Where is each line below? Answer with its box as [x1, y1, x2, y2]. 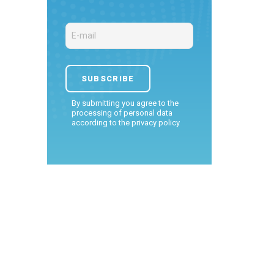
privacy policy [131, 118, 180, 127]
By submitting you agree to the [71, 98, 179, 108]
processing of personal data [71, 108, 172, 117]
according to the [71, 118, 131, 127]
